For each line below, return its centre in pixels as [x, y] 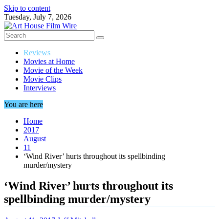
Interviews [40, 88]
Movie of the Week [53, 70]
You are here [23, 104]
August [35, 139]
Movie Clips [43, 79]
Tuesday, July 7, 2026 [38, 17]
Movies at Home [49, 61]
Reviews [37, 53]
